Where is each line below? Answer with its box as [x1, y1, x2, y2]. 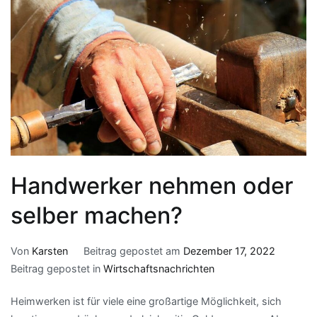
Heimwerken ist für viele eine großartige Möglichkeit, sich [11, 295, 282, 308]
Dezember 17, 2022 [183, 244, 275, 257]
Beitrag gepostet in [11, 262, 103, 275]
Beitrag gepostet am [83, 244, 183, 257]
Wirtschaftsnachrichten [103, 262, 214, 275]
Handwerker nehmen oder [11, 171, 293, 200]
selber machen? [11, 201, 183, 229]
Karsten [32, 244, 68, 257]
